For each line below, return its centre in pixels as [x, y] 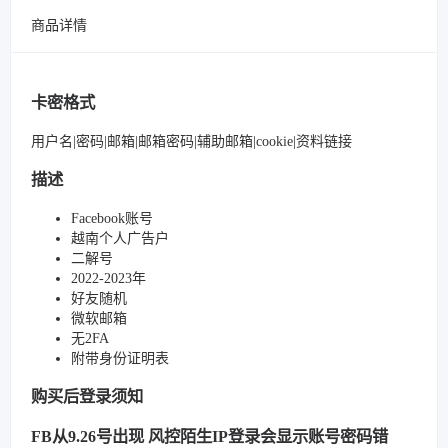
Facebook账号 [112, 218]
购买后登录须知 [87, 396]
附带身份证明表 [120, 358]
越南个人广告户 [120, 238]
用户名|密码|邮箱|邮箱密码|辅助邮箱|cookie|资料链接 [191, 141]
